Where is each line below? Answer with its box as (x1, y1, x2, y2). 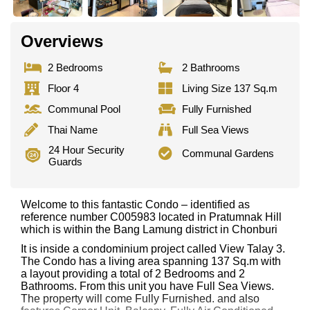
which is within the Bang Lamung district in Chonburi (21, 223, 277, 235)
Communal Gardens (182, 147, 275, 160)
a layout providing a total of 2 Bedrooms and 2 (21, 267, 245, 280)
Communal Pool (48, 103, 120, 116)
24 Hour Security (48, 143, 125, 156)
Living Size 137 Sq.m (182, 82, 278, 95)
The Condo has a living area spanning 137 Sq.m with (21, 255, 281, 267)
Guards (48, 155, 82, 167)
